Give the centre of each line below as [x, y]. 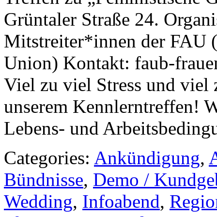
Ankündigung [147, 157]
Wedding [38, 201]
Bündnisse [44, 179]
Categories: [49, 157]
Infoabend [121, 201]
